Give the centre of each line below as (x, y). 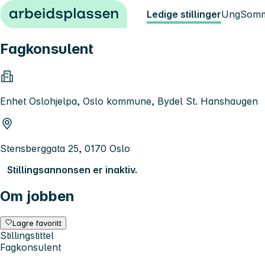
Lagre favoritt (37, 223)
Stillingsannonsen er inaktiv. (72, 169)
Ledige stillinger (184, 14)
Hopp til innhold (41, 11)
